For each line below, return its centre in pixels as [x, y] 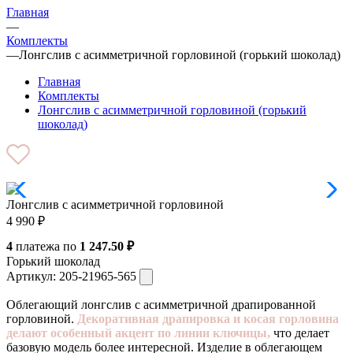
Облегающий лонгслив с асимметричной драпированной [161, 304]
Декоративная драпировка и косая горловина [208, 318]
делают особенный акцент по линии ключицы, [138, 333]
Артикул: [33, 276]
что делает [300, 333]
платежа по [46, 246]
